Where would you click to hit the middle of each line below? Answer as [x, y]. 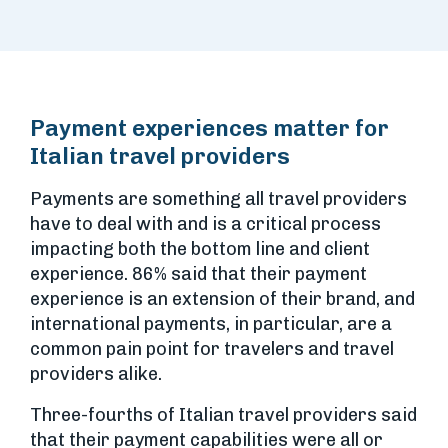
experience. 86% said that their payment [198, 274]
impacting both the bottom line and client [200, 249]
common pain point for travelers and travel [212, 349]
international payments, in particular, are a [211, 324]
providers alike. [96, 374]
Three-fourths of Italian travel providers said [223, 415]
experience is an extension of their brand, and [222, 299]
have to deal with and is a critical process [205, 224]
